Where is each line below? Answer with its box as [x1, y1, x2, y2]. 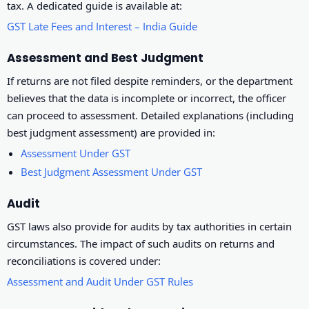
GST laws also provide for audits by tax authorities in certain [7, 219, 292, 233]
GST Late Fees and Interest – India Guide [7, 19, 197, 34]
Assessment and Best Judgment [7, 50, 203, 67]
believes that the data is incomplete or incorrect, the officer [7, 90, 286, 105]
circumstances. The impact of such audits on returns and [7, 236, 275, 250]
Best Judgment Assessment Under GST [21, 165, 203, 179]
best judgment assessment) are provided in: [7, 125, 215, 139]
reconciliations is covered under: [7, 253, 161, 268]
